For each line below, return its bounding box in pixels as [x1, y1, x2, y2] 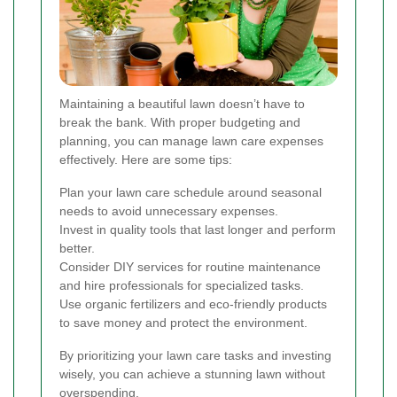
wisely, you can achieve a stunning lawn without [59, 367, 325, 382]
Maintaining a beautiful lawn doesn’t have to [59, 97, 305, 112]
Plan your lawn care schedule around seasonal [59, 185, 322, 200]
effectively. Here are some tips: [59, 152, 232, 167]
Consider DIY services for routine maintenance [59, 260, 321, 275]
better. [59, 241, 95, 256]
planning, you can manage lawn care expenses [59, 134, 323, 149]
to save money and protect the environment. [59, 315, 307, 331]
